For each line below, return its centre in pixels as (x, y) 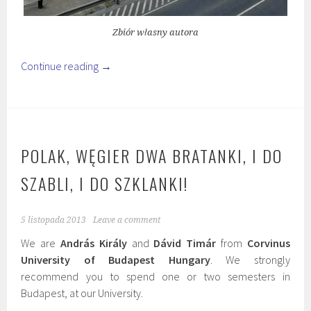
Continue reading (61, 66)
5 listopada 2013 (54, 220)
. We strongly (250, 259)
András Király (93, 243)
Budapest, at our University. (82, 293)
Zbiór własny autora (155, 32)
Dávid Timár (183, 243)
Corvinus (268, 243)
